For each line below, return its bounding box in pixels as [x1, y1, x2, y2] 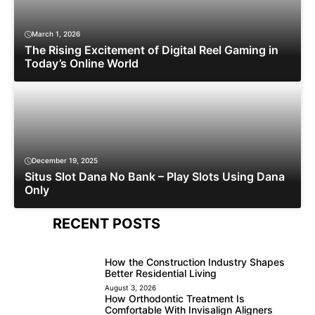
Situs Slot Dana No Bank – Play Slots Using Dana [25, 169, 285, 184]
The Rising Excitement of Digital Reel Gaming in [25, 43, 278, 58]
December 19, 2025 [32, 156, 98, 165]
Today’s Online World [25, 56, 139, 71]
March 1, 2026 [32, 30, 80, 39]
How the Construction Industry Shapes [105, 256, 285, 269]
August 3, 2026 [105, 283, 157, 292]
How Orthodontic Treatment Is [105, 292, 245, 305]
